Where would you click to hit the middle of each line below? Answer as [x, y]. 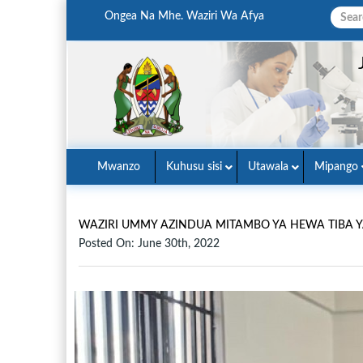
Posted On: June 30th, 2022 [149, 244]
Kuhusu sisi [194, 167]
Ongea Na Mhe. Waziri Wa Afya [184, 16]
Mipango [336, 167]
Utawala [268, 167]
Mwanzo [119, 167]
